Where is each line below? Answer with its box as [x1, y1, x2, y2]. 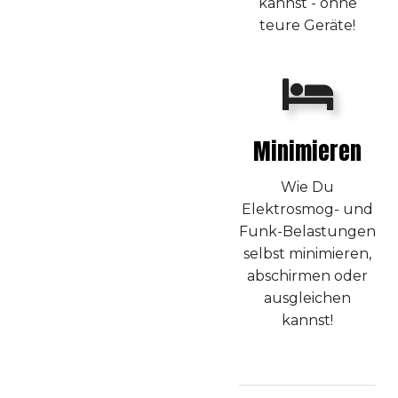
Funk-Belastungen [239, 222, 376, 240]
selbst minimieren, [243, 244, 371, 262]
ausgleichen [264, 289, 351, 306]
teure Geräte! [259, 16, 355, 34]
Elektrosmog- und [242, 200, 373, 218]
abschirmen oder [247, 267, 368, 284]
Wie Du [281, 178, 334, 195]
